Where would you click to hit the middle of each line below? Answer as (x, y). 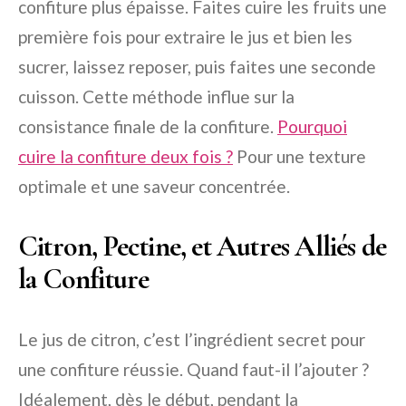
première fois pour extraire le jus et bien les (185, 37)
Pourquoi (312, 127)
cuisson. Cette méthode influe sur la (156, 97)
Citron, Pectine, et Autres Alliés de (203, 246)
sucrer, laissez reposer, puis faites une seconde (197, 67)
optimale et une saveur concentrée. (154, 187)
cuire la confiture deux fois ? (126, 157)
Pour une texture (300, 157)
